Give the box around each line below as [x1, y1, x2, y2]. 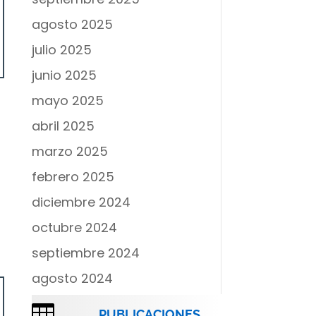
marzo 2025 [31, 142, 108, 161]
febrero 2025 [31, 168, 114, 186]
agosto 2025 [31, 16, 113, 34]
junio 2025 [31, 66, 97, 85]
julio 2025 [31, 41, 92, 59]
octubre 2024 [31, 219, 117, 237]
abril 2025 [31, 117, 95, 135]
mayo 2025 [31, 92, 104, 110]
